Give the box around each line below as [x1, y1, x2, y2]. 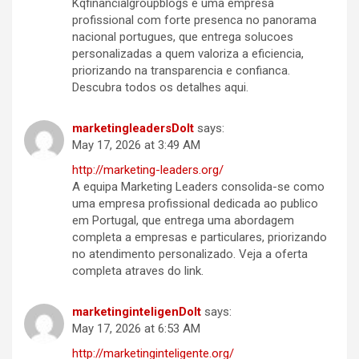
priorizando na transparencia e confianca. [72, 63, 290, 79]
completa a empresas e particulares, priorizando [72, 230, 327, 245]
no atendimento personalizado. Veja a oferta [72, 247, 308, 262]
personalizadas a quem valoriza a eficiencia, [72, 46, 304, 62]
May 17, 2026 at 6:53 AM [72, 321, 200, 337]
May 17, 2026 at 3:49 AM [72, 138, 200, 153]
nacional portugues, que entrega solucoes [72, 30, 293, 45]
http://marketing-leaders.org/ [72, 163, 224, 178]
